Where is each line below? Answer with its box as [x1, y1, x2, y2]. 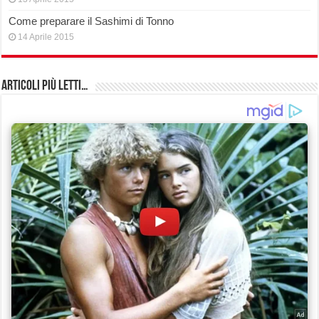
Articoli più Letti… [1, 79, 89, 94]
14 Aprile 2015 [18, 32, 75, 43]
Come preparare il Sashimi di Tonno [9, 15, 174, 28]
